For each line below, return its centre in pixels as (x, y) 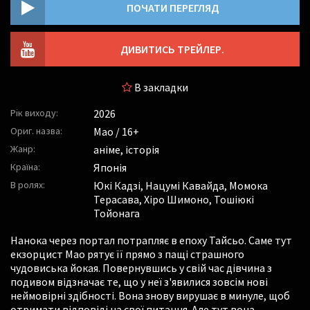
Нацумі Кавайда (185, 185)
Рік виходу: (34, 113)
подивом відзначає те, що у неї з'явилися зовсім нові (139, 282)
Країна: (25, 167)
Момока (248, 185)
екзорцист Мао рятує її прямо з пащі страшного (127, 254)
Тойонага (117, 213)
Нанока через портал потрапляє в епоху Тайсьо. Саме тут (151, 240)
